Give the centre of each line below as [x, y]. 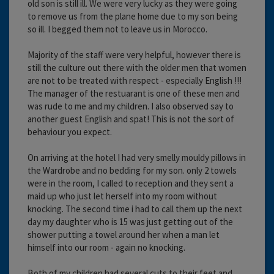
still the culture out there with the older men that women [137, 67]
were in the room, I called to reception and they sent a [131, 183]
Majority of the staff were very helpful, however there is [134, 54]
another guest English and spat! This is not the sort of [131, 119]
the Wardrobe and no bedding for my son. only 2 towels [132, 170]
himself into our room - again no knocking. [106, 247]
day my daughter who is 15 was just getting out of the [130, 221]
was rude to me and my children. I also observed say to [131, 106]
